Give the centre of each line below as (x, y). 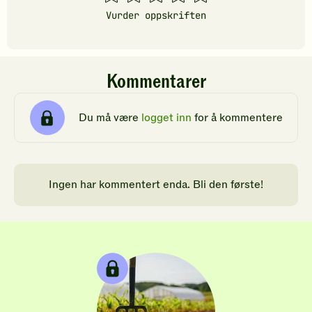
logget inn (166, 117)
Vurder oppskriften (156, 16)
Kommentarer (156, 82)
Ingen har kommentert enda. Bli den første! (156, 185)
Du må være (110, 117)
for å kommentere (237, 117)
